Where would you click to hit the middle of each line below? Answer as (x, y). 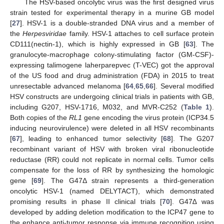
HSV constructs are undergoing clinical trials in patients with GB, (112, 97)
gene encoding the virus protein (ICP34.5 (148, 118)
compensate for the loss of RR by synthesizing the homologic (112, 170)
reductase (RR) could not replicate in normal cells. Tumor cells (112, 160)
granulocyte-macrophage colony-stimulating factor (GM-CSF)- (112, 55)
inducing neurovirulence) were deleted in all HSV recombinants (112, 128)
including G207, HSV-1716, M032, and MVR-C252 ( (97, 107)
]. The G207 (192, 139)
